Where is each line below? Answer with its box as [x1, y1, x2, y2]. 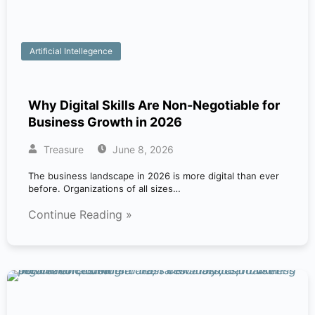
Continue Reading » [28, 207, 132, 221]
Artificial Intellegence [30, 46, 112, 56]
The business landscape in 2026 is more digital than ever [28, 170, 279, 181]
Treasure [40, 143, 84, 155]
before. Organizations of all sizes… [28, 183, 181, 194]
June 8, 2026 [110, 143, 174, 155]
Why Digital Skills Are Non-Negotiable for [28, 98, 280, 112]
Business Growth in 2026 [28, 115, 182, 129]
